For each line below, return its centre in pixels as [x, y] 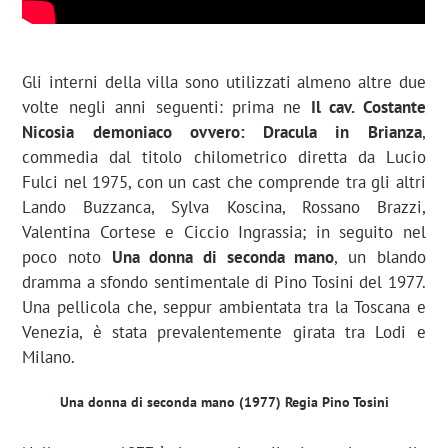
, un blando [380, 256]
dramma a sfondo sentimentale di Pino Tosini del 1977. [224, 281]
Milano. [49, 356]
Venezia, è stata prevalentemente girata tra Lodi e [224, 331]
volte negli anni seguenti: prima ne [166, 106]
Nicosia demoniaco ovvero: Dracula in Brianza [222, 131]
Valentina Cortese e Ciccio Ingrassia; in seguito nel [224, 231]
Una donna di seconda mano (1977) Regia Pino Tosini [224, 401]
